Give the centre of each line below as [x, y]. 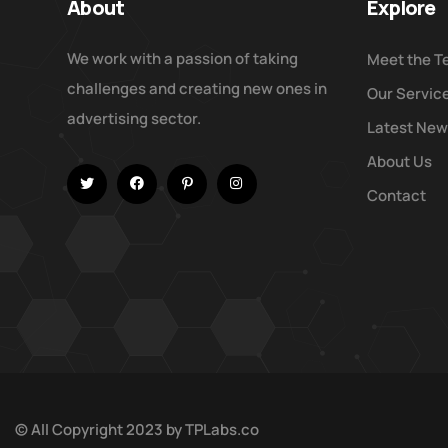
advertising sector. [134, 118]
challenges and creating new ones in [197, 88]
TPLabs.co [222, 429]
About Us [400, 161]
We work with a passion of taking [183, 58]
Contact [397, 195]
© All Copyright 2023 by [100, 429]
